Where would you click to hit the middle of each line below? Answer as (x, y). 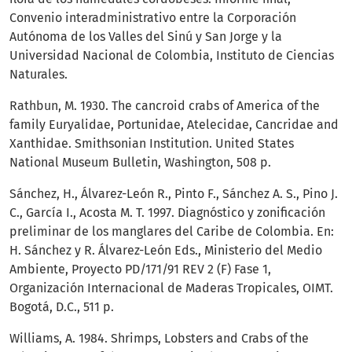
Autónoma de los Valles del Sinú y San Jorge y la (146, 36)
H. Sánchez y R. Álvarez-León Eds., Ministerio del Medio (166, 250)
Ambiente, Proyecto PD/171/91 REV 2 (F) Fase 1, (140, 269)
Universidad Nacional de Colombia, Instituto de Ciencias (172, 55)
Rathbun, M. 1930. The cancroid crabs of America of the (165, 105)
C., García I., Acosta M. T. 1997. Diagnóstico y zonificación (167, 212)
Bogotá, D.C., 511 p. (62, 306)
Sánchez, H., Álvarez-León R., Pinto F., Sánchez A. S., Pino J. (174, 193)
